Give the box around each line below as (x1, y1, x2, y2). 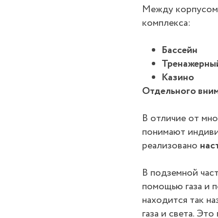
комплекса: (142, 16, 191, 31)
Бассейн (162, 43, 198, 58)
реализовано (142, 139, 200, 153)
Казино (162, 71, 194, 85)
